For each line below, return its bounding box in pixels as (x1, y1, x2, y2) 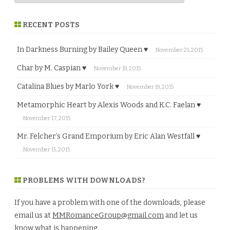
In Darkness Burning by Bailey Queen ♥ (17, 45, 148, 54)
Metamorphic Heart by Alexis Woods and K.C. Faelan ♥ (17, 101, 201, 110)
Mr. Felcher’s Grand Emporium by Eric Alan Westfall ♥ (17, 132, 200, 141)
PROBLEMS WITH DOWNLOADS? (21, 176, 145, 185)
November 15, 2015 (23, 146, 70, 154)
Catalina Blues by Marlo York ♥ (17, 82, 119, 91)
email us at (14, 211, 52, 220)
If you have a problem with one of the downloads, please (14, 198, 205, 207)
